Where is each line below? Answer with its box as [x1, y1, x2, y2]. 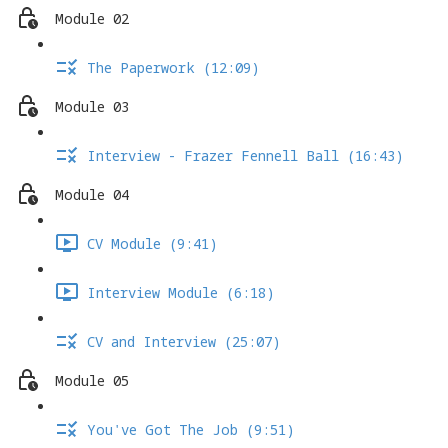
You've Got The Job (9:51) [87, 420, 295, 440]
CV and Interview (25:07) [87, 332, 281, 352]
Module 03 [55, 97, 129, 117]
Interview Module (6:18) [87, 283, 275, 303]
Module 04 [55, 185, 129, 205]
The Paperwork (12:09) [87, 58, 260, 78]
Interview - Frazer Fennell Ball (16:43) [87, 146, 404, 166]
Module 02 [55, 9, 129, 29]
